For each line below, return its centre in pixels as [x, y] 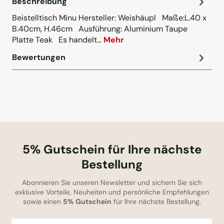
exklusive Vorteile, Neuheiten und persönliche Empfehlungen [112, 192]
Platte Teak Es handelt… [58, 40]
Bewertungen [39, 57]
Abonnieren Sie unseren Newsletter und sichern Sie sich [112, 183]
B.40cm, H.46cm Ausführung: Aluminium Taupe [100, 29]
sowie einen [43, 202]
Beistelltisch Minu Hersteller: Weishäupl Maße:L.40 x [109, 18]
